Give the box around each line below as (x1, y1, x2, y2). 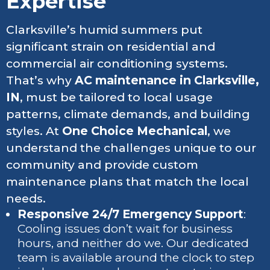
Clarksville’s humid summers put (6, 23, 202, 37)
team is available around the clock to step (17, 251, 255, 265)
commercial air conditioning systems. (6, 57, 228, 71)
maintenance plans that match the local (6, 175, 249, 189)
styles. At (6, 124, 62, 139)
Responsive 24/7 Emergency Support (17, 207, 244, 222)
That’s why (6, 74, 75, 88)
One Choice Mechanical (62, 124, 207, 139)
